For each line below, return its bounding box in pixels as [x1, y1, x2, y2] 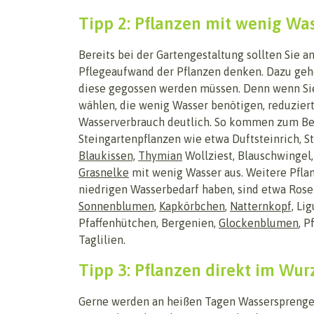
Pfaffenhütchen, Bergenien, [78, 217, 219, 230]
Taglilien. [78, 233, 125, 247]
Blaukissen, [78, 149, 135, 163]
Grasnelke [78, 166, 129, 179]
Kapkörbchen [159, 200, 225, 213]
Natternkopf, [230, 200, 294, 213]
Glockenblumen [219, 217, 299, 230]
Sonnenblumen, [78, 200, 156, 213]
